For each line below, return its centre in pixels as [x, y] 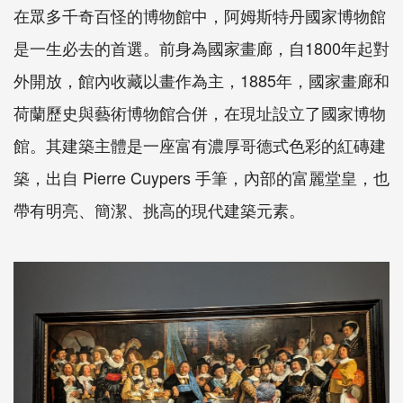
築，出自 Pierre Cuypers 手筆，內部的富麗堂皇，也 [201, 177]
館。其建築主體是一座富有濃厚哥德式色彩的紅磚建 [200, 144]
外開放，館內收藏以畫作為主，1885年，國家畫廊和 [201, 80]
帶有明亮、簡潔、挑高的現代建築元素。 [159, 209]
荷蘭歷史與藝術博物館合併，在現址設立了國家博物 [200, 112]
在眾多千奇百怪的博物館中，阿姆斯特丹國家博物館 [200, 15]
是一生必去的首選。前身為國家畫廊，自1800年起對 [201, 47]
